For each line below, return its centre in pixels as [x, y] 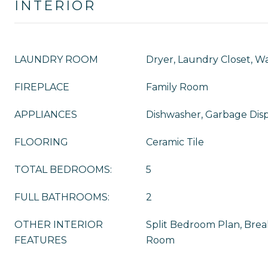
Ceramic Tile [175, 142]
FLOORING [41, 142]
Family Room [177, 87]
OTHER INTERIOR [59, 225]
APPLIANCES [46, 115]
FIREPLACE [42, 87]
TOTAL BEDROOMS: [63, 170]
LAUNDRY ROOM [56, 60]
